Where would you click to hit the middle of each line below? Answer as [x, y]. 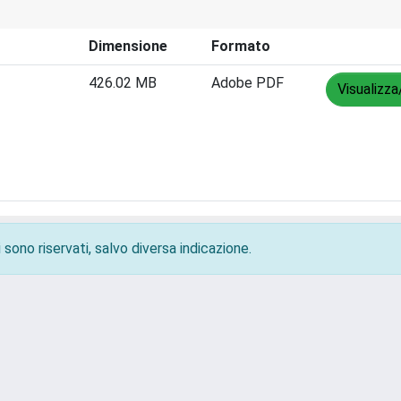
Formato [241, 46]
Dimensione [128, 46]
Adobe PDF [247, 83]
